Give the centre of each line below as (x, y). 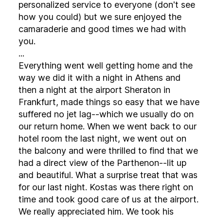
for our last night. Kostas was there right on (106, 187)
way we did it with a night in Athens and (100, 78)
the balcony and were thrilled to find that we (78, 151)
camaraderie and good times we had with (102, 29)
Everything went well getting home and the (41, 65)
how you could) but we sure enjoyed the (76, 17)
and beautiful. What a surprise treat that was (63, 175)
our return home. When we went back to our (95, 126)
